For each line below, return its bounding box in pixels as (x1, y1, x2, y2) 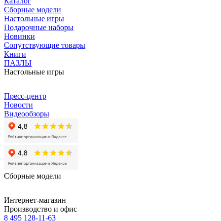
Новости (4, 100, 33, 109)
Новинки (4, 32, 35, 40)
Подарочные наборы (4, 23, 74, 32)
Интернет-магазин (4, 195, 66, 204)
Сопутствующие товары (4, 40, 85, 49)
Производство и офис (4, 204, 77, 213)
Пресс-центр (4, 91, 46, 100)
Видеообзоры (4, 109, 49, 118)
